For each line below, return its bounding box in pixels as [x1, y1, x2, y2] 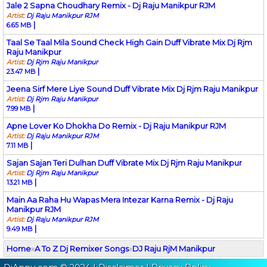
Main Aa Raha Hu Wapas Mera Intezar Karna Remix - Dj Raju [7, 194, 233, 204]
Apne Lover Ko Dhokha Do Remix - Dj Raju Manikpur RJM [7, 120, 226, 131]
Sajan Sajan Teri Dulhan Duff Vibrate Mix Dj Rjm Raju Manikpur [7, 157, 242, 167]
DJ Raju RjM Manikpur [132, 243, 215, 253]
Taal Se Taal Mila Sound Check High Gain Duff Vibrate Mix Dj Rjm [7, 37, 252, 47]
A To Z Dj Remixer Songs [35, 243, 129, 253]
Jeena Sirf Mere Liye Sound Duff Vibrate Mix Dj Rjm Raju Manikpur [7, 83, 258, 94]
